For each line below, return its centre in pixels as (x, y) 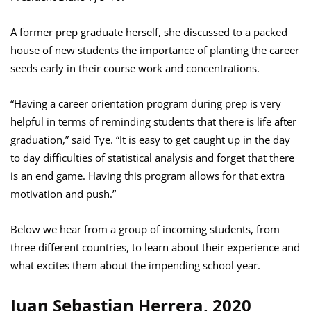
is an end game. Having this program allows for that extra (148, 176)
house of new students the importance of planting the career (155, 50)
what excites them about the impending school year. (135, 266)
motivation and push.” (63, 194)
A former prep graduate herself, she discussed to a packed (149, 32)
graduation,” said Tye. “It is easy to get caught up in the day (150, 140)
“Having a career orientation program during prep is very (146, 104)
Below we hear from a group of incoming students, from (145, 229)
